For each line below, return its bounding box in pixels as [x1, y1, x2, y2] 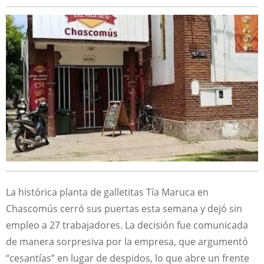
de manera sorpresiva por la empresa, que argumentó [6, 235, 248, 249]
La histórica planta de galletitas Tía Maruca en [6, 186, 209, 199]
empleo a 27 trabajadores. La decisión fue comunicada [6, 219, 248, 232]
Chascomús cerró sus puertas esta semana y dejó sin [6, 202, 242, 216]
